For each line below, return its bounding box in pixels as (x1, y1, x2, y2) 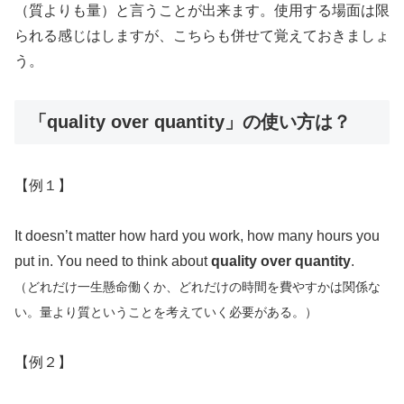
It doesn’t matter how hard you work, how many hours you (14, 228, 380, 244)
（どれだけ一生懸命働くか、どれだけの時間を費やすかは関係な (14, 280, 381, 295)
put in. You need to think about (14, 253, 211, 270)
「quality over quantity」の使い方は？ (29, 111, 351, 132)
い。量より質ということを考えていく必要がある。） (14, 305, 317, 320)
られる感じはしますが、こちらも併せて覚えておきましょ (14, 27, 390, 43)
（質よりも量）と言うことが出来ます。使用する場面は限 (14, 2, 390, 18)
